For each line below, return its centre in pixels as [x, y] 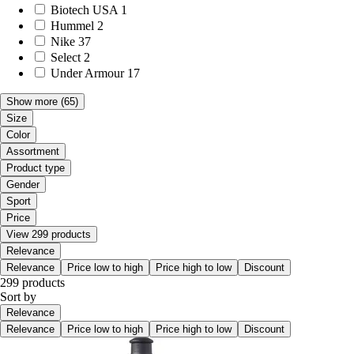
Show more [32, 102]
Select [66, 58]
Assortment [33, 152]
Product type [36, 168]
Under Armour [87, 73]
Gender [23, 185]
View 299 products [49, 235]
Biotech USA [84, 10]
